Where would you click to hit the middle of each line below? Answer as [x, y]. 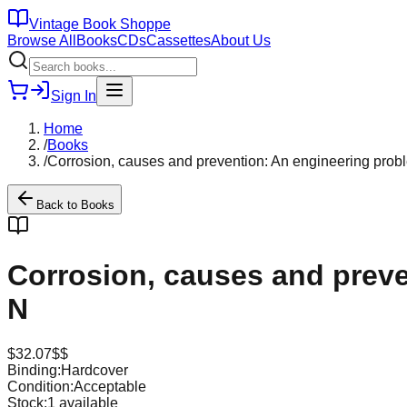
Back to [59, 205]
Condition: [40, 386]
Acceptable [110, 386]
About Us [241, 40]
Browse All [42, 40]
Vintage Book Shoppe [100, 24]
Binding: [34, 370]
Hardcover [94, 370]
